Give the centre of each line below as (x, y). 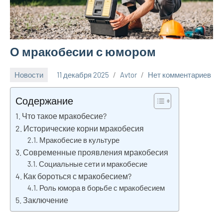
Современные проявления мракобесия (96, 152)
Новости (29, 75)
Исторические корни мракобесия (84, 128)
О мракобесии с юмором (83, 51)
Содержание (44, 101)
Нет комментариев (179, 75)
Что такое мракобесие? (64, 115)
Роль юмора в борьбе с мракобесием (102, 187)
